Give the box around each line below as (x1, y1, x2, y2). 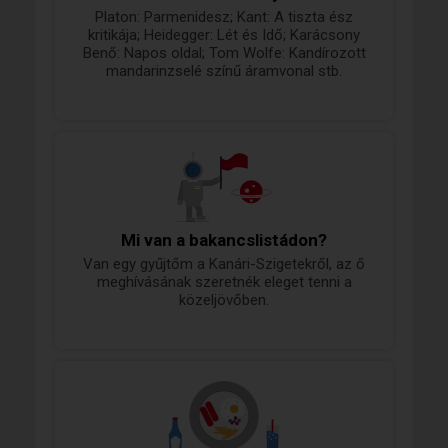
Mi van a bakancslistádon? (121, 230, 327, 251)
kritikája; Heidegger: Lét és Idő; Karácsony (88, 26, 360, 45)
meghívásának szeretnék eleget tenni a (96, 273, 352, 292)
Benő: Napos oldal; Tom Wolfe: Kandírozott (82, 44, 366, 63)
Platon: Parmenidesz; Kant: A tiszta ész (95, 8, 353, 27)
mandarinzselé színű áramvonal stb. (106, 62, 342, 81)
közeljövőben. (179, 291, 269, 310)
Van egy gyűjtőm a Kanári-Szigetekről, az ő (83, 255, 365, 274)
